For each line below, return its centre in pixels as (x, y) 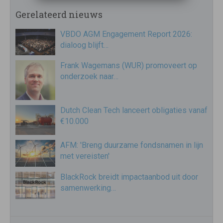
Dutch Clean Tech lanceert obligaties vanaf (134, 111)
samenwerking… (88, 188)
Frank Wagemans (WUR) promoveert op (129, 66)
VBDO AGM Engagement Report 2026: (126, 34)
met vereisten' (85, 156)
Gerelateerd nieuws (59, 14)
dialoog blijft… (84, 45)
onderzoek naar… (89, 77)
